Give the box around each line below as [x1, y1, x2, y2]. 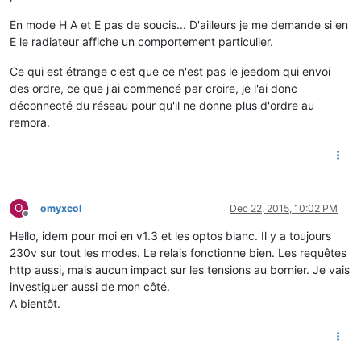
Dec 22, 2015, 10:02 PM [230, 201, 338, 214]
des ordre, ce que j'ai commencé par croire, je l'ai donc [10, 81, 297, 95]
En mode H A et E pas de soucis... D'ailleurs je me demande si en [10, 17, 348, 31]
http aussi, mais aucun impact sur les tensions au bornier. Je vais [10, 262, 350, 276]
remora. [10, 114, 50, 129]
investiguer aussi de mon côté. [10, 279, 170, 293]
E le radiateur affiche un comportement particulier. [10, 34, 273, 48]
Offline [25, 213, 55, 226]
